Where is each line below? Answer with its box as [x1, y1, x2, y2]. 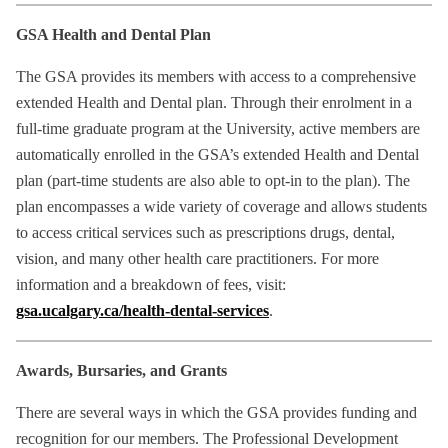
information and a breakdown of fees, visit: [16, 276, 286, 294]
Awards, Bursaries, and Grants [16, 362, 227, 380]
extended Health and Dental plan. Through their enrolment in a [16, 94, 412, 112]
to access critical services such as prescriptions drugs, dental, [16, 224, 395, 242]
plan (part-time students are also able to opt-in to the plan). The [16, 172, 410, 190]
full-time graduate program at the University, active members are [16, 120, 420, 138]
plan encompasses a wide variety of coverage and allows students [16, 198, 427, 216]
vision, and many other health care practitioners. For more [16, 250, 379, 268]
